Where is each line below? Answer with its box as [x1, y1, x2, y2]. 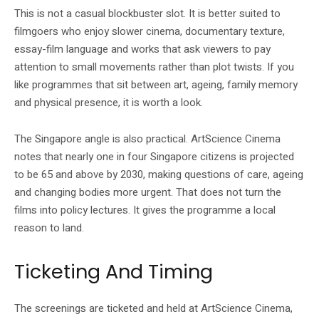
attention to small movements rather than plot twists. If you [14, 58, 294, 75]
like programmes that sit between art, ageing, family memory [14, 76, 298, 93]
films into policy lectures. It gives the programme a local [14, 202, 276, 218]
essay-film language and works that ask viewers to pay [14, 41, 271, 57]
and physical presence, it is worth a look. [14, 94, 203, 110]
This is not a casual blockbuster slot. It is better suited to [14, 5, 281, 21]
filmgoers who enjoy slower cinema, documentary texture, [14, 23, 285, 39]
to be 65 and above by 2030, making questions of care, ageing [14, 166, 303, 182]
